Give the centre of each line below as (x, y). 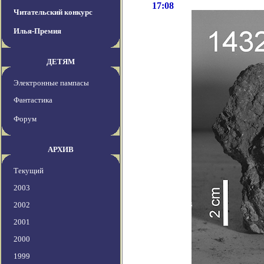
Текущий (29, 171)
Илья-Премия (37, 31)
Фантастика (33, 100)
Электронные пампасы (51, 83)
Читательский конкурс (53, 12)
